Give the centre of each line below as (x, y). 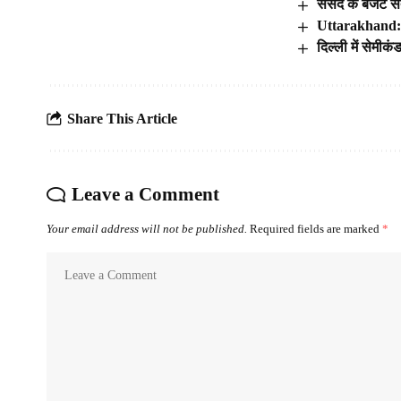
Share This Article (122, 118)
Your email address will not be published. (147, 230)
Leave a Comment (145, 195)
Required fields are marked (316, 230)
